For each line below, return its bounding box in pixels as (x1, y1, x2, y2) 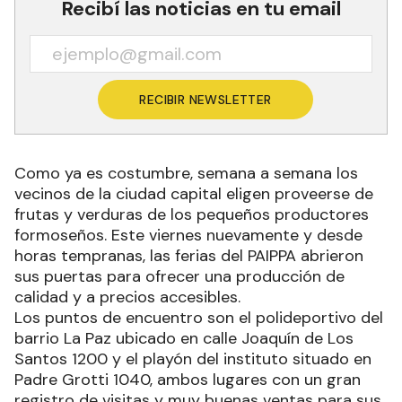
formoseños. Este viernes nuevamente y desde (14, 223, 363, 246)
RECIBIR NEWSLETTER (139, 91, 272, 108)
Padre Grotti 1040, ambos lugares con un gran (14, 368, 361, 390)
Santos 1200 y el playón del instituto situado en (14, 347, 371, 370)
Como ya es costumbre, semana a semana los (14, 162, 358, 184)
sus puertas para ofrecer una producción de (14, 265, 345, 287)
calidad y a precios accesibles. (14, 285, 245, 308)
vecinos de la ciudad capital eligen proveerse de (14, 182, 373, 205)
